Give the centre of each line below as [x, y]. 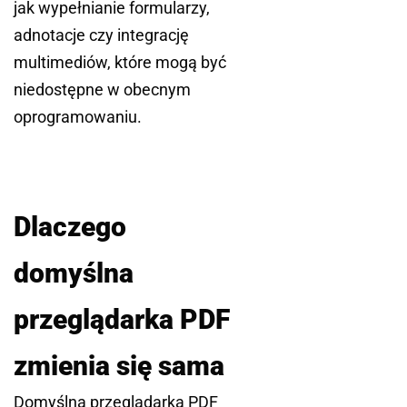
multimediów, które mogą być [120, 63]
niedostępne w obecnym [102, 90]
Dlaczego [70, 227]
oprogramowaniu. [78, 117]
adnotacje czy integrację [101, 35]
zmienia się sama [119, 366]
